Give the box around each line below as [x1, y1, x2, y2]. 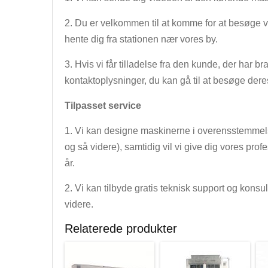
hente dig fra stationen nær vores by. [65, 34, 218, 44]
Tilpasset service [65, 100, 141, 111]
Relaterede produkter [65, 222, 177, 235]
